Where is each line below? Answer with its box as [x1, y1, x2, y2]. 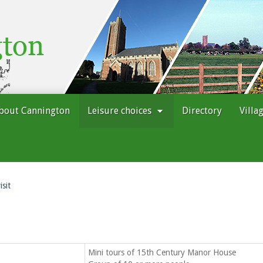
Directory [182, 105, 222, 116]
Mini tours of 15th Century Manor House [88, 248, 236, 257]
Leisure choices [87, 105, 154, 116]
